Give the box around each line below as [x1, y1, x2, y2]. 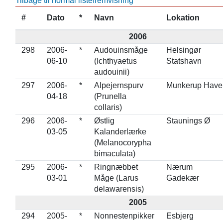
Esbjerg [166, 212, 194, 220]
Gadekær [166, 174, 199, 182]
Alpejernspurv [94, 81, 143, 90]
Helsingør [166, 46, 201, 54]
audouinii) [94, 68, 129, 76]
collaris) [94, 103, 122, 111]
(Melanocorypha [94, 138, 151, 147]
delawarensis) [94, 185, 144, 193]
